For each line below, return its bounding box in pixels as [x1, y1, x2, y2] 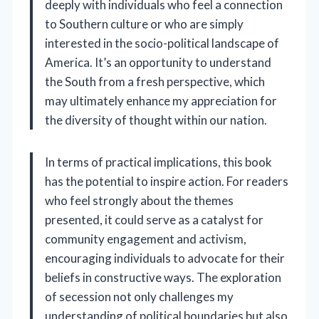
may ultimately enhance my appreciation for [45, 93, 277, 109]
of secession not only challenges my [45, 289, 234, 305]
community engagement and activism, [45, 231, 246, 247]
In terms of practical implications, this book [45, 155, 272, 170]
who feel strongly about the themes [45, 193, 234, 209]
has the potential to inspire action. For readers [45, 174, 288, 189]
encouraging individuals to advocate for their [45, 251, 285, 266]
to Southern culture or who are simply [45, 16, 244, 32]
